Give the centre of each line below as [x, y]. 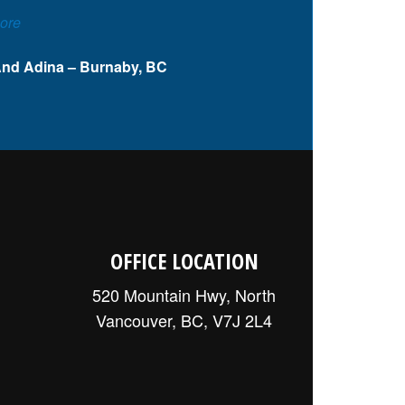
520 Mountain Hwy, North [184, 294]
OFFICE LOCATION [184, 260]
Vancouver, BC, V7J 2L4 [184, 320]
